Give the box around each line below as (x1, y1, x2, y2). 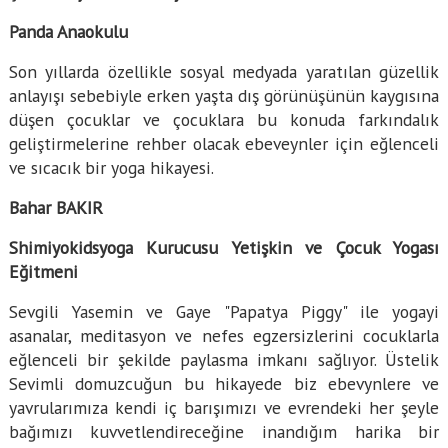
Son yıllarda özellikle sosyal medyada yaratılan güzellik (8, 60, 440, 84)
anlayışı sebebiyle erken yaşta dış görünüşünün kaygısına (8, 84, 440, 108)
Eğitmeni (8, 260, 78, 284)
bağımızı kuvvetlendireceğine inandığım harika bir (8, 420, 440, 444)
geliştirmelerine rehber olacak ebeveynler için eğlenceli (8, 132, 440, 156)
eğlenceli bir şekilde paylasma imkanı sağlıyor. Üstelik (8, 348, 440, 372)
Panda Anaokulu (8, 20, 128, 44)
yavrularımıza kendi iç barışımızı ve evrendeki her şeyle (8, 396, 440, 420)
